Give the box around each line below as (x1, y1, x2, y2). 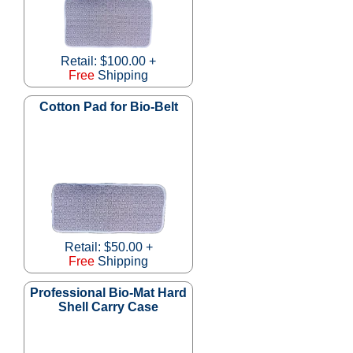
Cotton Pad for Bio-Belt (39, 99, 178, 113)
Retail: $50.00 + (64, 240, 153, 254)
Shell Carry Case (58, 299, 158, 314)
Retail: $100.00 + (61, 54, 156, 68)
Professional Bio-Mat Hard (30, 285, 187, 299)
